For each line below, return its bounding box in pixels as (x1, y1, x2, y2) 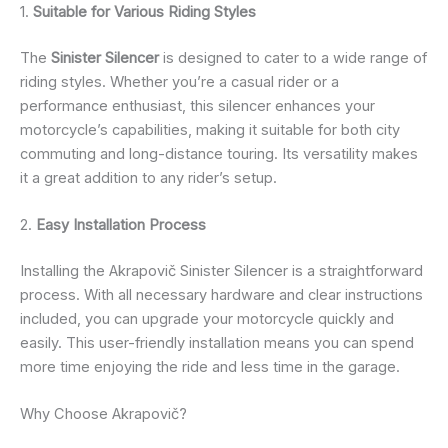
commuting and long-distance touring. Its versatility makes (20, 144, 418, 163)
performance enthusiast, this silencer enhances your (20, 96, 375, 115)
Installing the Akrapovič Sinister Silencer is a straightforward (20, 262, 423, 281)
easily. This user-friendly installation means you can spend (20, 334, 414, 353)
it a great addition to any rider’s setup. (20, 168, 277, 187)
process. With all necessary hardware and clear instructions (20, 286, 423, 305)
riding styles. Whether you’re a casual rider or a (20, 72, 339, 91)
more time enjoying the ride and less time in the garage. (20, 358, 400, 377)
